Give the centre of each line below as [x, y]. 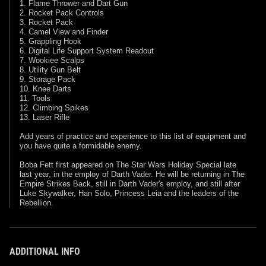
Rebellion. [37, 202]
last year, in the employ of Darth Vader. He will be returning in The [132, 174]
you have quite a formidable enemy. [81, 145]
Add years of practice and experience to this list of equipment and [133, 136]
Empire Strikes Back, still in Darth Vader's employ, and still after [130, 183]
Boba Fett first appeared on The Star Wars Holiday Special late [128, 164]
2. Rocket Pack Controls [62, 12]
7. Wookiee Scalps [52, 60]
